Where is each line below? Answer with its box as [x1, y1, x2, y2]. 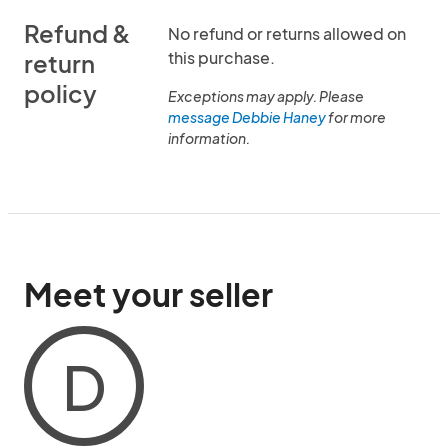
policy [24, 78, 97, 108]
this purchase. [168, 47, 275, 68]
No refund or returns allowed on [168, 23, 406, 44]
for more [326, 108, 386, 126]
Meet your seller [24, 274, 273, 314]
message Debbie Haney [168, 108, 326, 126]
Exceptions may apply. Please [168, 87, 364, 105]
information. [168, 129, 250, 147]
